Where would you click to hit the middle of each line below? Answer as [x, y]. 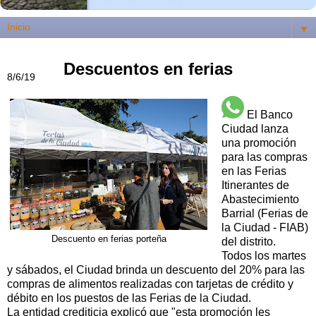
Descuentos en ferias [148, 68]
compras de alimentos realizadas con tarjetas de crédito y [150, 284]
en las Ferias [254, 171]
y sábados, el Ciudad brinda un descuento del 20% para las [156, 269]
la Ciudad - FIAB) [265, 227]
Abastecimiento [260, 199]
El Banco [269, 114]
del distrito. [248, 241]
